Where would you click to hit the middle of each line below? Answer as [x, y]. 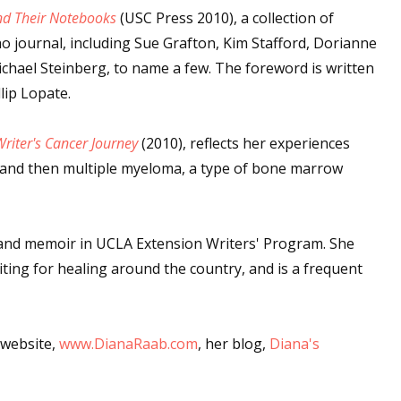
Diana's [294, 344]
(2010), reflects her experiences [244, 143]
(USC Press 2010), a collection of [225, 18]
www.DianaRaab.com [128, 344]
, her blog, [234, 344]
